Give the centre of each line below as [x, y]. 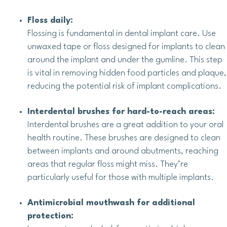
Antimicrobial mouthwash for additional [111, 203]
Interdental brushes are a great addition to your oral [125, 125]
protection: [50, 216]
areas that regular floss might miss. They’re [108, 165]
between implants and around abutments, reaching [123, 152]
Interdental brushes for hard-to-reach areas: [121, 112]
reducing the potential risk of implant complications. [124, 87]
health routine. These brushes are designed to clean [124, 138]
